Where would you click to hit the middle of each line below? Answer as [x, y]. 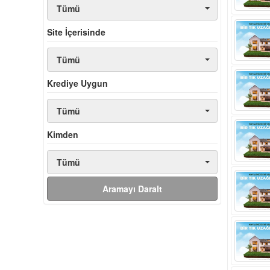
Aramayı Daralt [132, 189]
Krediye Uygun [77, 83]
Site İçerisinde [76, 32]
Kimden [63, 135]
